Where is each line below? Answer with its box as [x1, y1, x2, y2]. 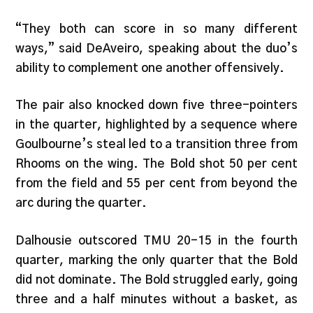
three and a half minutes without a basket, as [15, 293, 298, 305]
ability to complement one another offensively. [15, 61, 285, 74]
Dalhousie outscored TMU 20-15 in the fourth [15, 234, 298, 247]
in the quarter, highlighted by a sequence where [15, 119, 298, 131]
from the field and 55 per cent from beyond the [15, 177, 298, 190]
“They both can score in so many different [15, 22, 298, 35]
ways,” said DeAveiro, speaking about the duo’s [15, 42, 298, 54]
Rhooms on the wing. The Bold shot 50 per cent [15, 158, 298, 170]
